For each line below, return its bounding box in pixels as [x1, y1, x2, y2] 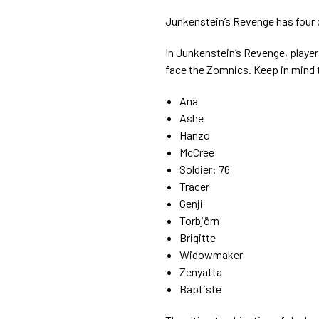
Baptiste [179, 281, 221, 296]
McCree [179, 145, 216, 159]
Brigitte [179, 230, 216, 244]
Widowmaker [179, 247, 243, 261]
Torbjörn [179, 213, 221, 227]
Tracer [179, 179, 211, 193]
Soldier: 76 [179, 162, 232, 176]
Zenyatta [179, 264, 222, 278]
